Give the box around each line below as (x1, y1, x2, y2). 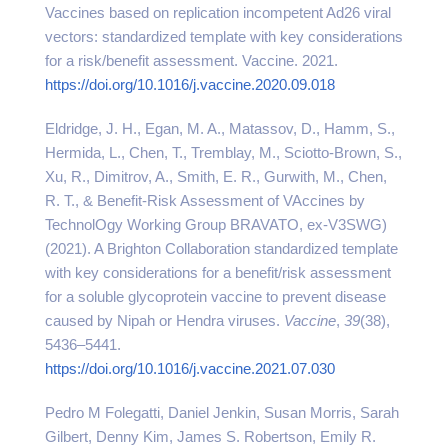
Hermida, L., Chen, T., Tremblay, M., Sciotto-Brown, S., (45, 144, 402, 161)
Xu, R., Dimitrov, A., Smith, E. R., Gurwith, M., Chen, (45, 168, 387, 185)
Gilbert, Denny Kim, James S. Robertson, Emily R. (45, 428, 376, 445)
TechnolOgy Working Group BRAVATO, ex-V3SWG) (45, 216, 387, 233)
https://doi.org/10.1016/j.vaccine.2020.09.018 (45, 76, 339, 93)
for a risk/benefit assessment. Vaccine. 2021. (45, 52, 338, 69)
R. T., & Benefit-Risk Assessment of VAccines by (45, 192, 365, 209)
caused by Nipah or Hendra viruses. (45, 312, 284, 329)
